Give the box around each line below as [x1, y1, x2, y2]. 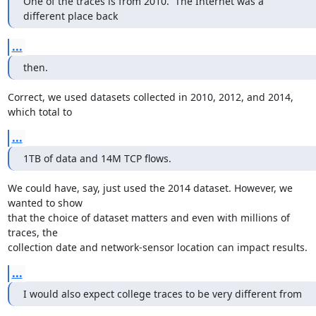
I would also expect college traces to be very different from [23, 287, 302, 300]
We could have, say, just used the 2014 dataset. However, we [7, 181, 293, 195]
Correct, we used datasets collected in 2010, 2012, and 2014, [7, 90, 293, 104]
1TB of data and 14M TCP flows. [23, 152, 171, 165]
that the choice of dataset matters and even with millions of [7, 211, 290, 224]
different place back [23, 9, 118, 23]
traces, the [7, 226, 58, 239]
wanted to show [7, 196, 83, 209]
